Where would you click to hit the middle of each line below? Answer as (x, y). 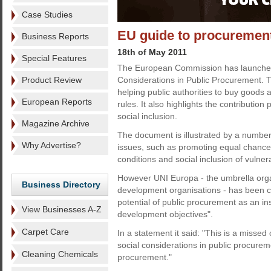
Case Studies (47, 15)
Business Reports (55, 36)
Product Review (52, 80)
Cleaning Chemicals (60, 254)
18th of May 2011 (152, 52)
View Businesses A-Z (62, 209)
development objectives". (165, 214)
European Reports (57, 102)
